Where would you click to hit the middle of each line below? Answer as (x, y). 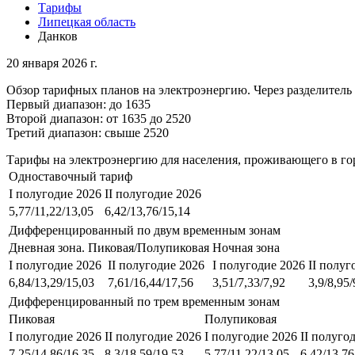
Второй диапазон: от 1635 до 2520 (99, 118)
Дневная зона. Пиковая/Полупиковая (109, 247)
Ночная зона (246, 247)
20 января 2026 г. (52, 63)
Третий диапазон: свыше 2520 (88, 132)
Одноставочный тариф (71, 176)
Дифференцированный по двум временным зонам (145, 230)
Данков (58, 36)
